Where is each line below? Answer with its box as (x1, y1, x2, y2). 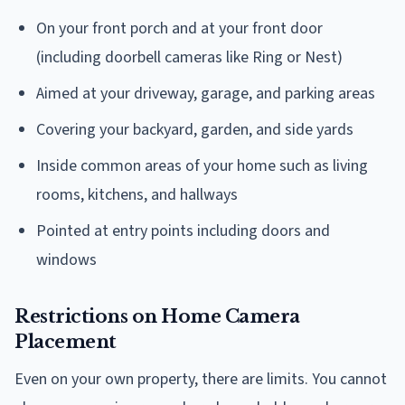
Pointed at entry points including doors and (36, 219, 330, 242)
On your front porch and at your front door (36, 16, 323, 40)
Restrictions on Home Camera (14, 305, 300, 327)
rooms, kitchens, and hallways (36, 183, 238, 206)
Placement (14, 330, 117, 353)
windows (36, 248, 97, 271)
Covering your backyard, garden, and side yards (36, 118, 353, 141)
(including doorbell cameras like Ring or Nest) (36, 45, 343, 69)
